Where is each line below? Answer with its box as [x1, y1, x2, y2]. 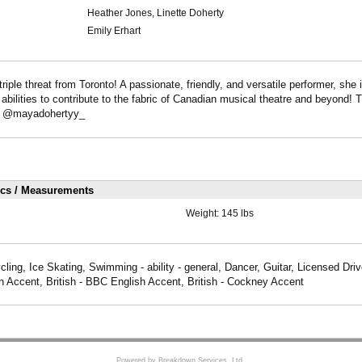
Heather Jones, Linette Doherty [86, 7, 224, 19]
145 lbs [221, 207, 254, 219]
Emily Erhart [86, 25, 141, 37]
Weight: [185, 207, 221, 219]
